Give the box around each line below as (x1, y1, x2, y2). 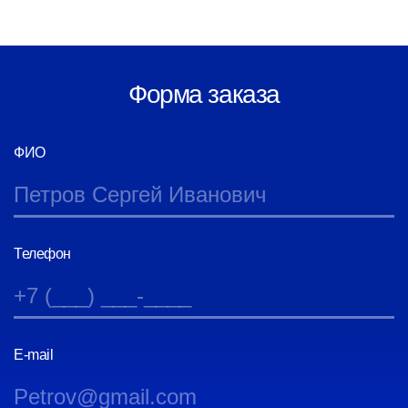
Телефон (14, 246, 71, 261)
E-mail (14, 347, 54, 362)
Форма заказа (128, 80, 280, 108)
